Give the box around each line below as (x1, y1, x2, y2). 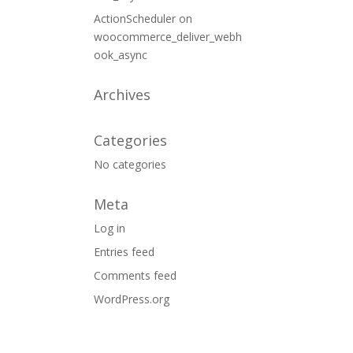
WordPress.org (94, 292, 170, 307)
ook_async (94, 47, 148, 62)
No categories (94, 157, 167, 172)
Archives (94, 85, 151, 104)
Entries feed (94, 244, 155, 259)
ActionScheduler (94, 11, 176, 26)
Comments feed (94, 268, 177, 283)
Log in (94, 221, 126, 236)
